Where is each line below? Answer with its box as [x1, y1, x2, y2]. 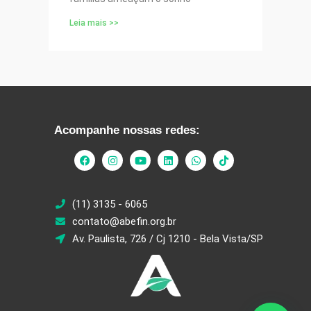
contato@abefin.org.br [72, 215, 176, 228]
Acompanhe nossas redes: [54, 124, 200, 137]
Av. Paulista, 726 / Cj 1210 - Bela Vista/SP [72, 233, 263, 246]
